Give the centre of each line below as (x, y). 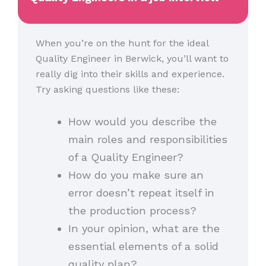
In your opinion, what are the (144, 228)
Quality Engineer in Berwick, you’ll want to (132, 59)
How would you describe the (142, 121)
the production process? (136, 210)
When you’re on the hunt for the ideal (122, 43)
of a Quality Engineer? (129, 157)
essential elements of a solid (143, 246)
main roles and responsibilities (148, 139)
